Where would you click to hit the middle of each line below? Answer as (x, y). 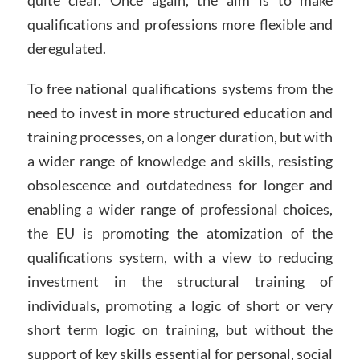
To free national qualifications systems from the (180, 88)
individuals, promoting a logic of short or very (180, 305)
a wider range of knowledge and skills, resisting (180, 160)
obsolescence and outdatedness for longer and (180, 184)
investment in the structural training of (180, 281)
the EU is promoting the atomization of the (180, 233)
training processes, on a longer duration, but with (180, 136)
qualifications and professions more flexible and (180, 25)
